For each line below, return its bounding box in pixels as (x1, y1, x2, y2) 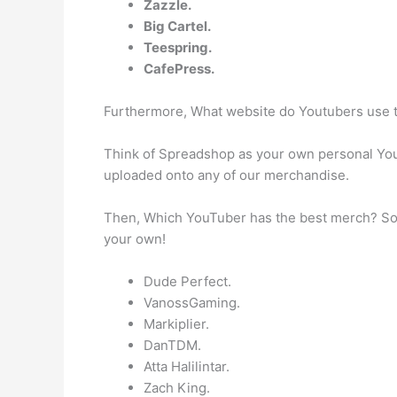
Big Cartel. (144, 18, 211, 35)
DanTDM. (144, 337, 201, 354)
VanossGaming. (144, 294, 240, 311)
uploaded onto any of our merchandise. (104, 167, 349, 183)
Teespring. (144, 39, 212, 56)
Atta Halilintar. (144, 358, 230, 375)
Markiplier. (144, 315, 209, 332)
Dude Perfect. (144, 273, 231, 290)
